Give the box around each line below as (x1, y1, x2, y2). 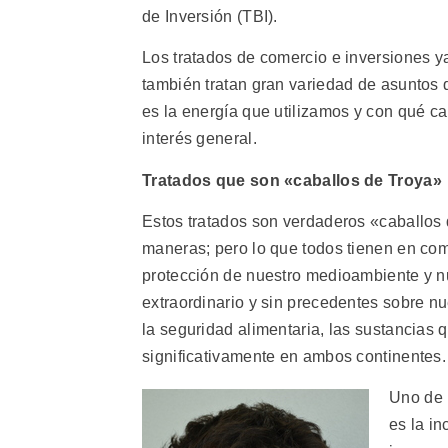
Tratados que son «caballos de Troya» (142, 171, 442, 189)
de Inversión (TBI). (142, 7, 278, 25)
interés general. (142, 130, 257, 148)
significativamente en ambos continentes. (142, 348, 446, 366)
